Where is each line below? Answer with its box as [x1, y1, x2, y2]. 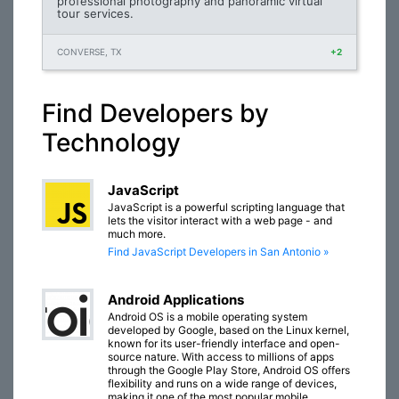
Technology [42, 127, 181, 158]
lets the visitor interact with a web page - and [108, 214, 332, 227]
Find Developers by [42, 98, 269, 128]
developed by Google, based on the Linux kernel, [108, 323, 349, 337]
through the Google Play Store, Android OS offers [108, 363, 350, 377]
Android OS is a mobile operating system [108, 310, 307, 323]
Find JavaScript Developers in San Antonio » [108, 245, 329, 258]
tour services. [57, 6, 134, 20]
